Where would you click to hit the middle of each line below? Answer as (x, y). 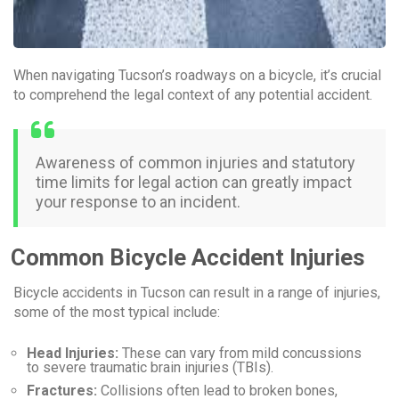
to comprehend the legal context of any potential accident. (193, 95)
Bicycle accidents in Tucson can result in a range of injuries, (197, 293)
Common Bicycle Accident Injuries (188, 258)
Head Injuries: (73, 354)
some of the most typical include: (117, 313)
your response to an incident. (138, 202)
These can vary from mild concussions (240, 354)
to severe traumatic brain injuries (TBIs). (150, 368)
